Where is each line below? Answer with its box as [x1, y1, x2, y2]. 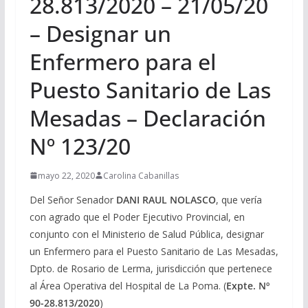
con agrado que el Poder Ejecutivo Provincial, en [29, 210, 245, 223]
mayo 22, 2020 [37, 169, 95, 181]
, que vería [215, 192, 262, 206]
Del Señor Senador [29, 192, 116, 206]
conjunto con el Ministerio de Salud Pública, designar [29, 227, 267, 241]
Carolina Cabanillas [102, 169, 179, 181]
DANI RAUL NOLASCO [115, 192, 216, 206]
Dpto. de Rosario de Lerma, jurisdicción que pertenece [29, 261, 272, 275]
